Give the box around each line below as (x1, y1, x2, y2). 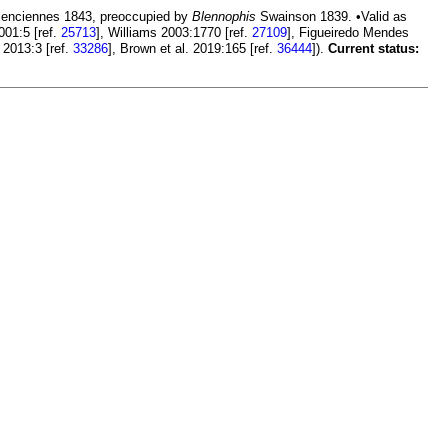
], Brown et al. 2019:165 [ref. (108, 41, 277, 57)
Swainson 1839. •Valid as (256, 9, 407, 25)
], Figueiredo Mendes (287, 25, 409, 41)
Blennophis (192, 9, 256, 25)
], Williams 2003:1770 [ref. (96, 25, 252, 41)
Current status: (328, 41, 419, 57)
